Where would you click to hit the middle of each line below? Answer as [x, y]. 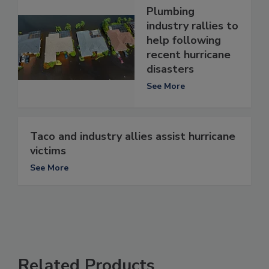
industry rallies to [192, 26]
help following [184, 40]
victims [48, 151]
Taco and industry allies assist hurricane [133, 137]
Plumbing [171, 11]
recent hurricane [189, 54]
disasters [170, 69]
